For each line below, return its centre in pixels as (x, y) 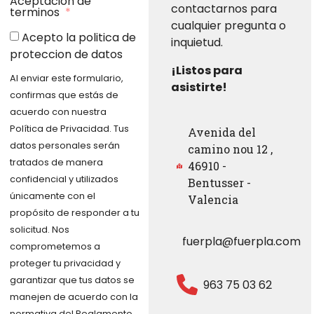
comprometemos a (55, 246)
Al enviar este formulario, (67, 78)
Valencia (213, 200)
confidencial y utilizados (64, 179)
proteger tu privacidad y (66, 263)
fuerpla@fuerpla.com (241, 241)
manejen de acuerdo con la (74, 296)
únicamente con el (53, 196)
